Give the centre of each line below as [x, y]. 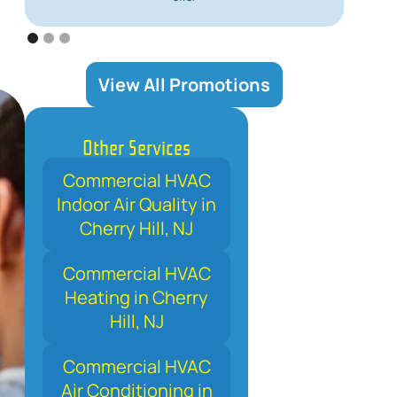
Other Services [136, 146]
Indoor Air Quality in [136, 205]
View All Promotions [184, 85]
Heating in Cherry [136, 298]
